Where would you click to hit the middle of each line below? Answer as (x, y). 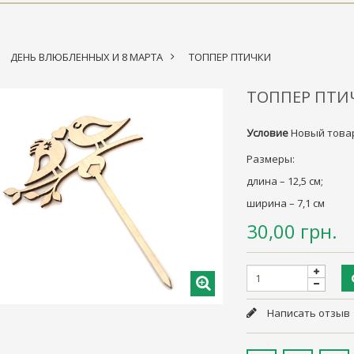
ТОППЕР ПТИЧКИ (230, 56)
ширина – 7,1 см (286, 203)
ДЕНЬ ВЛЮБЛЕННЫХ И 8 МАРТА (86, 56)
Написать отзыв (308, 313)
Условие (268, 132)
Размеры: (271, 158)
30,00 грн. (292, 231)
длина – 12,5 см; (285, 181)
